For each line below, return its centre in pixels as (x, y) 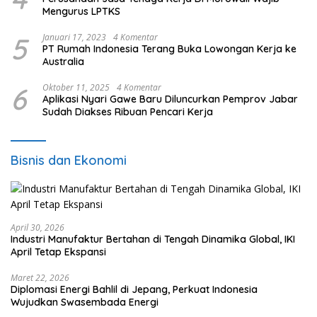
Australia (63, 61)
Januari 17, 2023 (74, 37)
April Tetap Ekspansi (58, 252)
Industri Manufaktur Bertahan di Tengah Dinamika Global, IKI (153, 239)
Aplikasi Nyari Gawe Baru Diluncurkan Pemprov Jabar (170, 99)
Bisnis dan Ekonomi (69, 160)
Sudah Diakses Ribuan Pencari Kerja (128, 111)
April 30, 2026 (38, 227)
